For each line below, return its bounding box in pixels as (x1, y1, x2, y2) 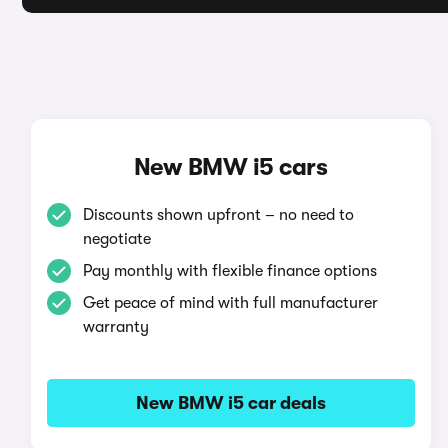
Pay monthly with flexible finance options (82, 262, 377, 280)
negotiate (82, 230, 151, 248)
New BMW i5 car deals (135, 393, 326, 413)
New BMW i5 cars (133, 153, 328, 181)
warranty (82, 318, 149, 336)
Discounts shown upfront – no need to (82, 206, 354, 224)
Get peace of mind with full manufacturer (82, 294, 378, 312)
